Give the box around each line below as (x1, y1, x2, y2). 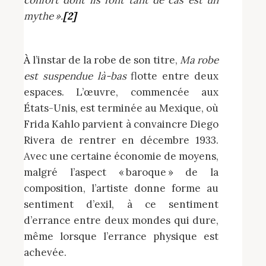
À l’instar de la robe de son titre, (30, 53, 180, 66)
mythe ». (24, 9, 63, 23)
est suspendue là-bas (24, 69, 126, 83)
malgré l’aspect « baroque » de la (24, 165, 218, 179)
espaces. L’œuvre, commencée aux (24, 85, 218, 99)
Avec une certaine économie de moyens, (24, 149, 218, 163)
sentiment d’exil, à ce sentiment (24, 197, 218, 211)
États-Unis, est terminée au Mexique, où (24, 101, 218, 115)
